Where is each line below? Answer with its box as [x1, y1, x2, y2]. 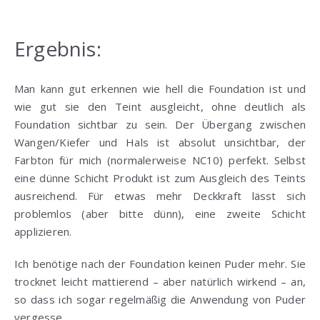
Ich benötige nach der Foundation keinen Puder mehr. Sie [14, 256, 306, 271]
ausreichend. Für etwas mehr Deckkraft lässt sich [14, 188, 306, 203]
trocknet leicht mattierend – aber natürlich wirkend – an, [14, 274, 306, 289]
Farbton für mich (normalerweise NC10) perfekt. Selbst [14, 152, 306, 167]
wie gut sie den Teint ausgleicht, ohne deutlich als [14, 99, 306, 114]
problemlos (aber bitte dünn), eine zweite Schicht [14, 206, 306, 221]
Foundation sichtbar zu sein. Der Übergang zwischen [14, 116, 306, 131]
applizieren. [14, 224, 72, 239]
